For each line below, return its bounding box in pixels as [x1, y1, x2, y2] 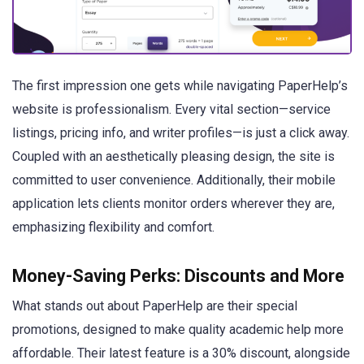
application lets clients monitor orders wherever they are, [12, 195, 335, 211]
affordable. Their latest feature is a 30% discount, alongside [12, 344, 350, 361]
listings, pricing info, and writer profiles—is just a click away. [12, 124, 349, 141]
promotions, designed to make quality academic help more [12, 321, 344, 337]
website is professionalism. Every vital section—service [12, 101, 331, 117]
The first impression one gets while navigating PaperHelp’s [12, 77, 348, 93]
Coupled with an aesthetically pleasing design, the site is [12, 148, 335, 164]
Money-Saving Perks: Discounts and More [12, 265, 344, 286]
